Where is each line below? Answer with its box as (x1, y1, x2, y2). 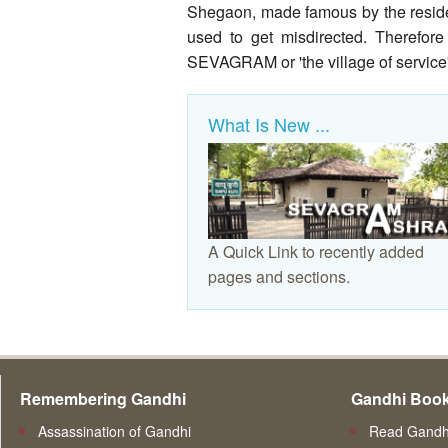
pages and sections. (208, 265, 350, 289)
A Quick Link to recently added (208, 240, 424, 264)
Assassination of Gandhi (37, 420, 191, 441)
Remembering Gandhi (20, 386, 186, 410)
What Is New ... (208, 111, 330, 137)
